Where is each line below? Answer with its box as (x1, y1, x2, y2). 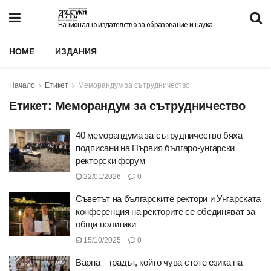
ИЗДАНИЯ (55, 47, 97, 56)
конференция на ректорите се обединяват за (76, 206, 255, 217)
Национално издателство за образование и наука (57, 21, 213, 29)
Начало (9, 81, 35, 90)
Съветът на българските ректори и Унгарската (76, 194, 261, 204)
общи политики (76, 219, 137, 229)
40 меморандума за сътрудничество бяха (76, 130, 243, 140)
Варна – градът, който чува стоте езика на (76, 257, 243, 267)
